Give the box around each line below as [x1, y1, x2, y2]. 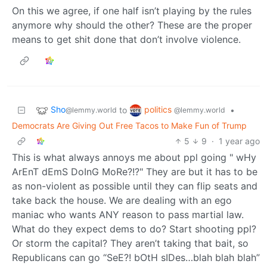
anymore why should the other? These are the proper [12, 18, 252, 31]
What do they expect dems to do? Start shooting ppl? [12, 222, 256, 235]
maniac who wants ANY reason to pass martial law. [12, 208, 244, 221]
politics [144, 104, 174, 115]
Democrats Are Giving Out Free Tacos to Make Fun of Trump [12, 120, 247, 131]
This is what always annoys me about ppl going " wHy [12, 151, 256, 163]
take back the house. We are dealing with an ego [12, 194, 232, 206]
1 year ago [219, 135, 260, 146]
